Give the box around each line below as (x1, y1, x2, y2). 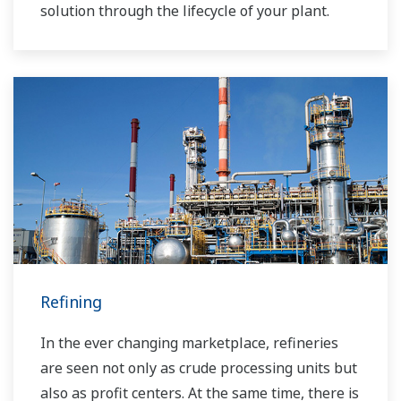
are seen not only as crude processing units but (40, 358, 357, 378)
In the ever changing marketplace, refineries (40, 333, 338, 353)
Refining (40, 291, 102, 312)
